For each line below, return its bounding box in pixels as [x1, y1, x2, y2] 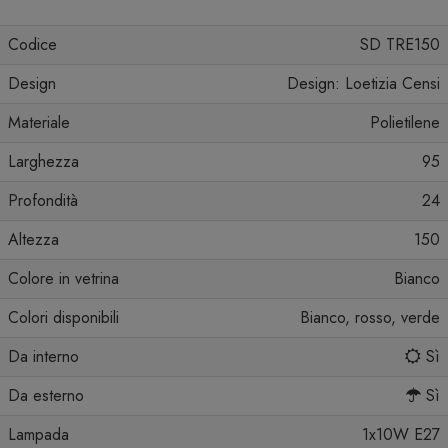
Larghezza [8, 150, 79, 174]
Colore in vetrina [8, 267, 119, 291]
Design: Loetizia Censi [287, 72, 440, 96]
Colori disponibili [8, 306, 119, 330]
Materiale [8, 111, 70, 135]
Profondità [8, 189, 83, 213]
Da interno [8, 345, 79, 369]
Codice [8, 33, 57, 57]
